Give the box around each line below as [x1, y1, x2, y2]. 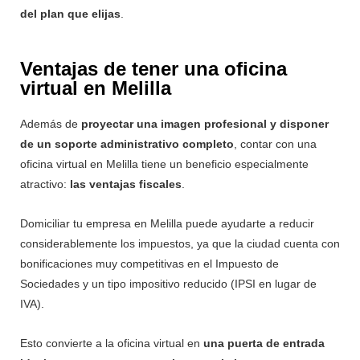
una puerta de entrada [203, 336, 325, 350]
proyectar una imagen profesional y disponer [81, 117, 329, 130]
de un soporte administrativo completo [20, 137, 234, 150]
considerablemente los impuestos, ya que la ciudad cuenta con [20, 236, 340, 250]
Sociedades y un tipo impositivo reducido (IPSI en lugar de [20, 276, 317, 290]
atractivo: [20, 177, 70, 190]
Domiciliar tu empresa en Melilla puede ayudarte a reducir [20, 216, 314, 230]
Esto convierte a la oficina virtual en [20, 336, 203, 350]
